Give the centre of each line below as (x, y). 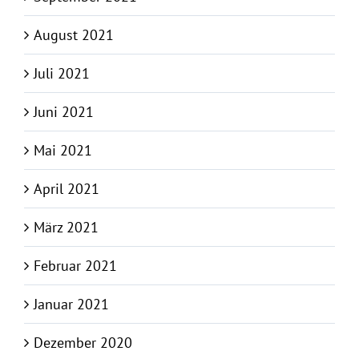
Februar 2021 (75, 266)
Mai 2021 (63, 151)
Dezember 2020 (83, 343)
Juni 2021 (64, 112)
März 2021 (66, 228)
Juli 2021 (62, 74)
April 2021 (67, 189)
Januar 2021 (71, 305)
